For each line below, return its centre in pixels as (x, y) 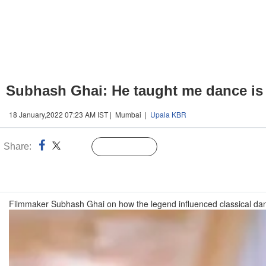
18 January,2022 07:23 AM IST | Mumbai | (80, 114)
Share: (18, 146)
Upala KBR (168, 114)
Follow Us (133, 147)
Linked (77, 147)
